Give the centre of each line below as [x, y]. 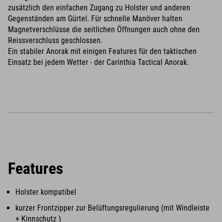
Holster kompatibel [46, 192]
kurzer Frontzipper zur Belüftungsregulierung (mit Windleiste [112, 208]
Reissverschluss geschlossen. [55, 40]
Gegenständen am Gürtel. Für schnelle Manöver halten [95, 19]
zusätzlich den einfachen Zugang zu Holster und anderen [99, 8]
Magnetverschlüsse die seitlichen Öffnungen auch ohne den [104, 29]
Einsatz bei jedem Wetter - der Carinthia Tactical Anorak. [98, 62]
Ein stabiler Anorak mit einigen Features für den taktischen [102, 51]
